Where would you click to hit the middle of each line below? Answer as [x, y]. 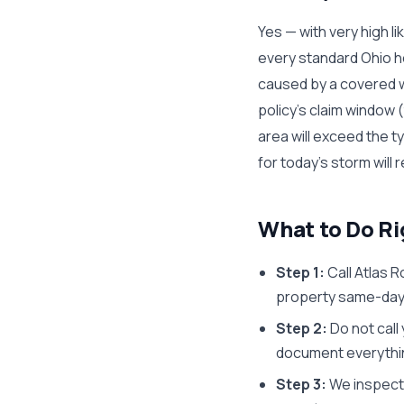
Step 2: [302, 328]
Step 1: [300, 272]
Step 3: [301, 384]
